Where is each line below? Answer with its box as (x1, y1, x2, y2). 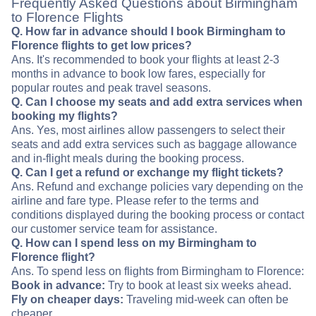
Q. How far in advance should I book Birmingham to (11, 25, 286, 38)
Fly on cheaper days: (11, 293, 123, 306)
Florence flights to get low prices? (11, 39, 192, 52)
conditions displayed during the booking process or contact (11, 209, 304, 221)
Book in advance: (11, 279, 105, 292)
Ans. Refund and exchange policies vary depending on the (11, 181, 303, 193)
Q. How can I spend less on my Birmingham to (11, 237, 257, 250)
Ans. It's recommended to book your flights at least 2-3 (11, 54, 279, 66)
